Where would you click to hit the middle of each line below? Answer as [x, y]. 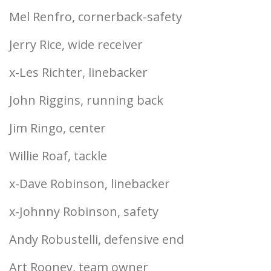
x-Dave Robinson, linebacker [90, 184]
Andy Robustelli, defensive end [96, 239]
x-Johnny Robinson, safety [84, 211]
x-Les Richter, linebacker [78, 72]
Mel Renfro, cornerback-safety [96, 17]
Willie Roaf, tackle [58, 156]
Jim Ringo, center [57, 128]
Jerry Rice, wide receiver [76, 44]
